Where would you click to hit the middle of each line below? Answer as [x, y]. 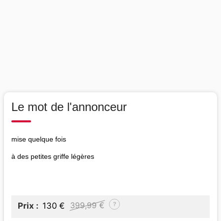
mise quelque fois [40, 139]
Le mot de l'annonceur [69, 107]
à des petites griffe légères [54, 157]
